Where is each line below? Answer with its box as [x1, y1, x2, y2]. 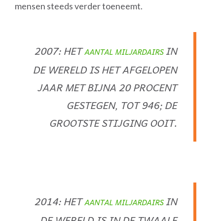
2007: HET [35, 43, 84, 59]
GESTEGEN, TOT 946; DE [67, 97, 177, 113]
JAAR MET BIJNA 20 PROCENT [37, 79, 177, 95]
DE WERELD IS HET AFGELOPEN [33, 62, 177, 77]
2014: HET [35, 193, 84, 209]
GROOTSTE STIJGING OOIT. [49, 115, 177, 131]
